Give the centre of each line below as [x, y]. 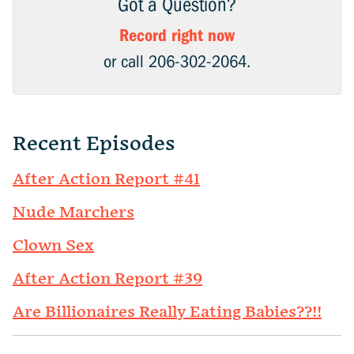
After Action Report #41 [106, 180]
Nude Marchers [73, 213]
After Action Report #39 [107, 279]
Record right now [177, 36]
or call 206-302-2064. [177, 62]
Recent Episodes [94, 145]
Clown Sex [53, 246]
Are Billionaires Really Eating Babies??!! [167, 313]
